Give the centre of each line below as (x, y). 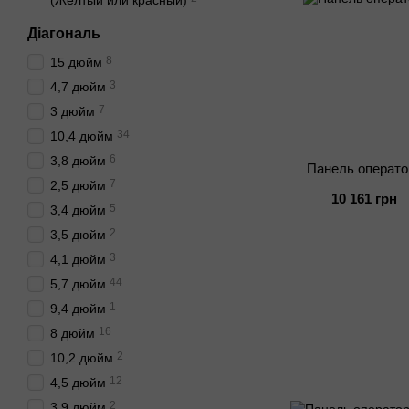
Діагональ (64, 33)
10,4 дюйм (82, 136)
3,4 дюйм (78, 210)
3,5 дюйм (78, 235)
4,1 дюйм (78, 259)
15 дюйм (76, 62)
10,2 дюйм (82, 358)
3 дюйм (73, 111)
